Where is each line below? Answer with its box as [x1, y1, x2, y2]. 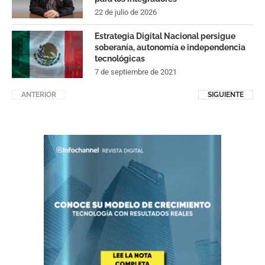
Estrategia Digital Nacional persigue [95, 31, 235, 41]
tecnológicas [95, 53, 145, 63]
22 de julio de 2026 [95, 7, 157, 17]
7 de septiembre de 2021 [95, 67, 177, 76]
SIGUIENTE [208, 90, 244, 99]
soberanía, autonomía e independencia [95, 42, 245, 52]
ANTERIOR [21, 90, 56, 99]
